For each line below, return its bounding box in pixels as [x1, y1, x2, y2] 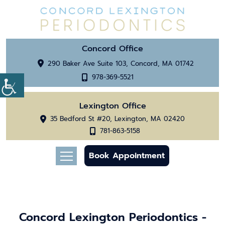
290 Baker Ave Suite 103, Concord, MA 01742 [47, 59, 194, 69]
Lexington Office [79, 100, 146, 113]
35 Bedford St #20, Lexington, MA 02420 [50, 114, 185, 124]
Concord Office [82, 43, 143, 55]
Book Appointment [89, 150, 165, 162]
